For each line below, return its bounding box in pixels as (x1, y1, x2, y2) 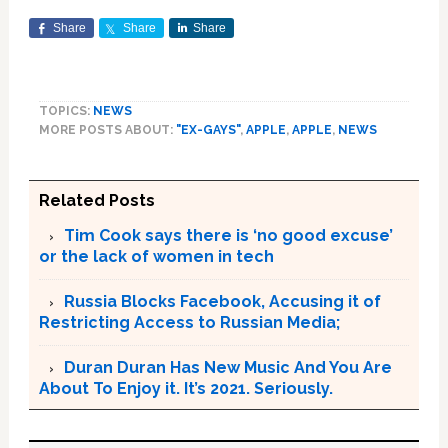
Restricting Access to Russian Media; (38, 313, 340, 332)
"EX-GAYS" (175, 123, 240, 137)
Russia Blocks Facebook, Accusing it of (63, 292, 381, 311)
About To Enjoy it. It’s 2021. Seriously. (38, 379, 333, 398)
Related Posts (38, 191, 155, 210)
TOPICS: (38, 104, 93, 118)
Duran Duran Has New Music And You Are (63, 358, 392, 377)
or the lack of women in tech (38, 247, 274, 266)
